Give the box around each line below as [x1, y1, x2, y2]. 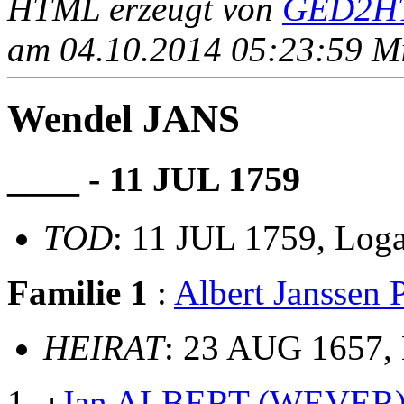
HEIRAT [43, 328, 164, 368]
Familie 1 [7, 273, 148, 313]
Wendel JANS [7, 96, 240, 140]
